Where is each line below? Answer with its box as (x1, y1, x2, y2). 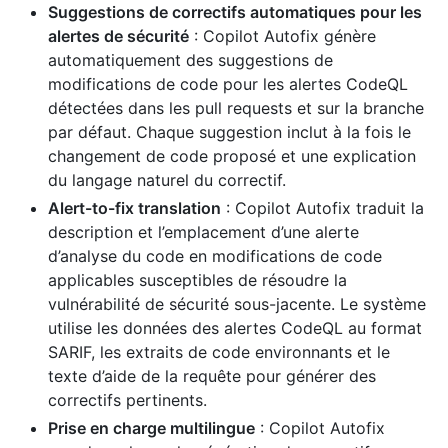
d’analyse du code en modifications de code (48, 245, 382, 266)
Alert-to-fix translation (48, 197, 221, 218)
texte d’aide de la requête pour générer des (48, 365, 376, 386)
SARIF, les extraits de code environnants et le (48, 341, 390, 362)
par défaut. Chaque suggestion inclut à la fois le (48, 121, 411, 142)
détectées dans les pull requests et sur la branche (48, 97, 424, 118)
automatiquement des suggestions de (48, 49, 333, 70)
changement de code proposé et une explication (48, 145, 416, 166)
